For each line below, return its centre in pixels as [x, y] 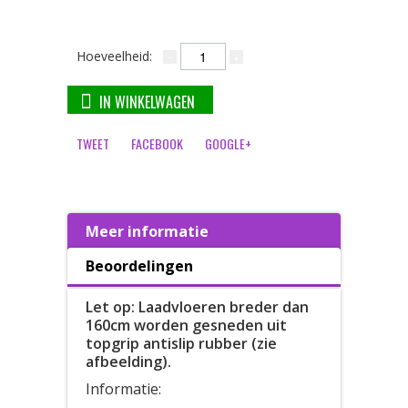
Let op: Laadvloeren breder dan [197, 307]
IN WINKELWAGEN [147, 102]
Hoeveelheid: [114, 56]
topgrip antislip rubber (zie [181, 343]
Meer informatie [147, 231]
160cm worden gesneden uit [186, 325]
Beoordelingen [139, 266]
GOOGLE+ [228, 143]
